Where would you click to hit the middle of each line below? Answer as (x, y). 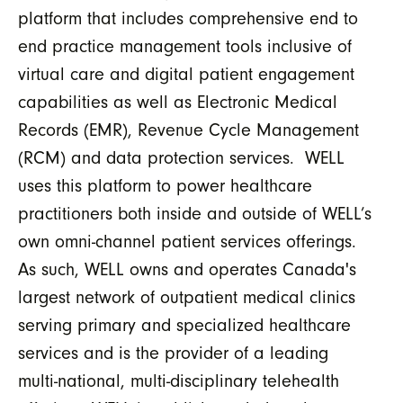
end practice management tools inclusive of (185, 46)
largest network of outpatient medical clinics (187, 297)
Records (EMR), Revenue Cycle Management (188, 130)
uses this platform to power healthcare (165, 185)
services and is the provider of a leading (173, 353)
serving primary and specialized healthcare (184, 325)
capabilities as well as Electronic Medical (178, 102)
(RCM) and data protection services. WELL (181, 157)
